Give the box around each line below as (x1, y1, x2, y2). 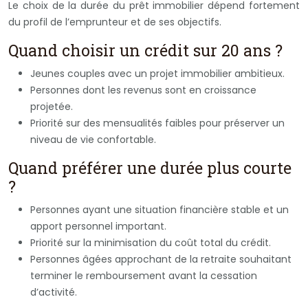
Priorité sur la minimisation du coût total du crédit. (30, 235, 271, 250)
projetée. (30, 99, 73, 113)
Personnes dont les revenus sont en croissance (30, 82, 256, 97)
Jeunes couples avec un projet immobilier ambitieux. (30, 66, 285, 80)
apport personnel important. (30, 219, 166, 233)
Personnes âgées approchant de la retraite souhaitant (30, 252, 291, 266)
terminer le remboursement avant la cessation (30, 268, 257, 283)
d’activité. (30, 285, 77, 299)
